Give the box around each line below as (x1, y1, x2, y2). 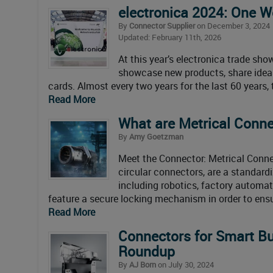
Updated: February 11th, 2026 (118, 31, 221, 43)
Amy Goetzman (129, 130, 183, 142)
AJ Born (129, 258, 156, 270)
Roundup (118, 241, 182, 261)
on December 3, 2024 (195, 19, 270, 31)
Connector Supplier (129, 19, 195, 31)
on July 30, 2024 (156, 258, 214, 270)
